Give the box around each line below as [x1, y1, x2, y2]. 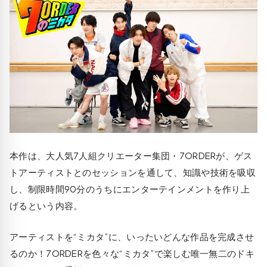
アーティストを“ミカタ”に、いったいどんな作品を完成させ [10, 230, 254, 242]
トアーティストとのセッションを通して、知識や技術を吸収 [10, 166, 256, 178]
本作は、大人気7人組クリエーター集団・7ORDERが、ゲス [10, 149, 253, 161]
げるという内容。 [10, 199, 83, 211]
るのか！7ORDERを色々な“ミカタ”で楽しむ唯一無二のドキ [10, 247, 255, 259]
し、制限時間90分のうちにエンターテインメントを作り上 [10, 182, 250, 194]
